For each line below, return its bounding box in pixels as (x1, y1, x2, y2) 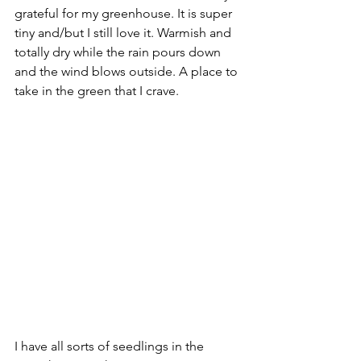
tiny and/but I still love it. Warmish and (15, 25, 234, 40)
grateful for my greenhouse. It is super (15, 6, 235, 21)
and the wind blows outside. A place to (15, 64, 241, 79)
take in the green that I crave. (15, 83, 182, 98)
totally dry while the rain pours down (15, 44, 224, 60)
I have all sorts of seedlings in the (15, 338, 207, 354)
